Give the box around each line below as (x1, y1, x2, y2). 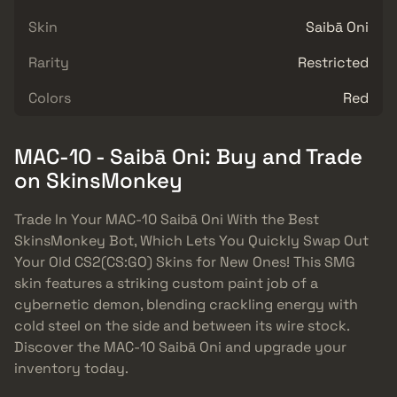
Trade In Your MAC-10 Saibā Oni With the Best (14, 210, 319, 230)
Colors (28, 88, 71, 107)
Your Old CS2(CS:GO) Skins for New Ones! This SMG (14, 253, 355, 272)
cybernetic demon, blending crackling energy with (14, 295, 358, 315)
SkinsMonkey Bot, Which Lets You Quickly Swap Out (14, 231, 369, 251)
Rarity (28, 52, 69, 72)
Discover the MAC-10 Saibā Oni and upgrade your (14, 338, 346, 357)
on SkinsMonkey (14, 166, 183, 194)
